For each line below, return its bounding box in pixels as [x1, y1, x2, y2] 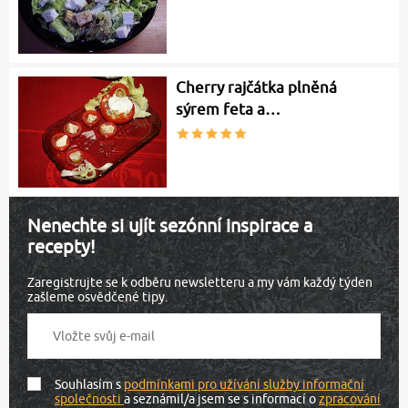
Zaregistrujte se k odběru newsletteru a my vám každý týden [27, 274, 372, 290]
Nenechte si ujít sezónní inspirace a [27, 214, 312, 236]
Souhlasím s [55, 376, 124, 392]
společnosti [55, 391, 124, 406]
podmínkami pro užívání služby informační [124, 376, 364, 392]
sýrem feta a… [176, 99, 281, 118]
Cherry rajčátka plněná [176, 77, 338, 97]
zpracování [319, 391, 381, 406]
